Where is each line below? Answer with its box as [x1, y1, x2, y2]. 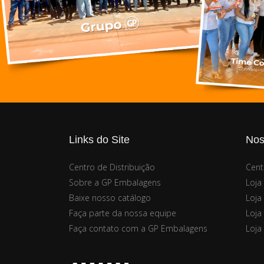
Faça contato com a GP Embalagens [69, 223, 207, 235]
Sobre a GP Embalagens [69, 177, 161, 189]
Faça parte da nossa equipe [69, 207, 176, 219]
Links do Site [69, 134, 130, 146]
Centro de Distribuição [69, 161, 155, 173]
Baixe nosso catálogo [69, 192, 151, 204]
